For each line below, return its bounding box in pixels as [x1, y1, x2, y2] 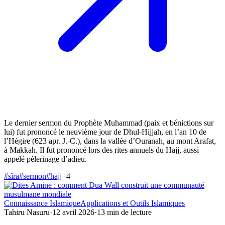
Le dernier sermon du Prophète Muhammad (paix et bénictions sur [4, 119, 213, 128]
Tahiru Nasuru [4, 208, 50, 217]
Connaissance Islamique [4, 199, 80, 208]
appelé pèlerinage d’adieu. [4, 155, 87, 164]
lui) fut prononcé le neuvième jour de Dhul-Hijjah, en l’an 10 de [4, 128, 206, 137]
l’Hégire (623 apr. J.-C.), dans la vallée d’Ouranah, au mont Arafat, [4, 137, 216, 146]
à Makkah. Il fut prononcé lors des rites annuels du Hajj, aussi [4, 146, 199, 155]
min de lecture [107, 208, 152, 217]
